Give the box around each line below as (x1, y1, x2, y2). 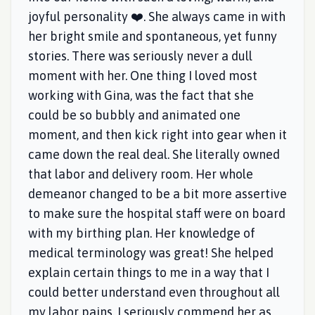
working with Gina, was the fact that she (28, 88, 254, 103)
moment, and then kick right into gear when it (28, 127, 287, 142)
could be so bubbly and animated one (28, 108, 240, 122)
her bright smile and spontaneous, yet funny (28, 29, 277, 44)
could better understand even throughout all (28, 285, 280, 300)
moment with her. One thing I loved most (28, 68, 257, 83)
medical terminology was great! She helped (28, 245, 274, 260)
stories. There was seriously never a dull (28, 49, 252, 63)
